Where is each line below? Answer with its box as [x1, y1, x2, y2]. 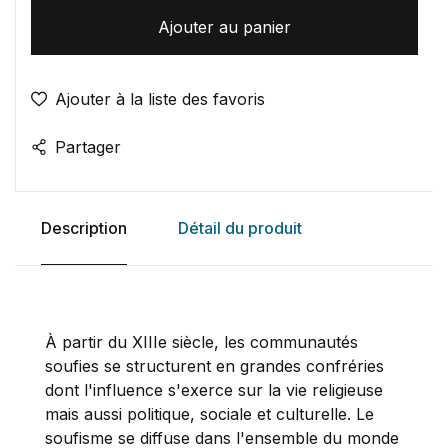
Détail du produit [177, 217, 302, 238]
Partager [55, 136, 121, 157]
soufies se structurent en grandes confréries [45, 355, 384, 376]
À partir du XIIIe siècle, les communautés [45, 331, 358, 352]
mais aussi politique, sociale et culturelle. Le [45, 403, 374, 424]
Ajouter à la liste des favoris [55, 88, 265, 109]
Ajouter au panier [158, 16, 291, 37]
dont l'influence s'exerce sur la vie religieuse [45, 379, 383, 400]
